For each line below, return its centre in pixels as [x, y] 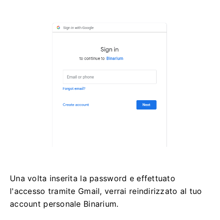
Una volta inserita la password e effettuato [93, 179]
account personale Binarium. [64, 204]
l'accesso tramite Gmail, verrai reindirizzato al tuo [106, 191]
